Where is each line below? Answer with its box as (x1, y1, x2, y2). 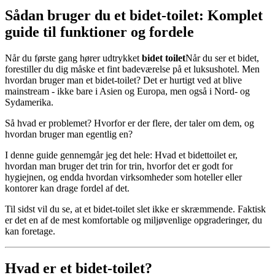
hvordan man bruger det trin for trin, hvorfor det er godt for (5, 160, 233, 171)
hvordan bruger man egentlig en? (5, 128, 133, 139)
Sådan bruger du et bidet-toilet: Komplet (5, 7, 263, 23)
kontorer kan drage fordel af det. (5, 182, 130, 193)
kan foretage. (5, 225, 55, 236)
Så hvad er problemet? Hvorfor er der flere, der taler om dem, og (5, 117, 254, 128)
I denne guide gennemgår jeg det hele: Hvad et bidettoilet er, (5, 149, 238, 160)
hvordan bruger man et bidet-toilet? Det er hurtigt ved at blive (5, 74, 242, 85)
